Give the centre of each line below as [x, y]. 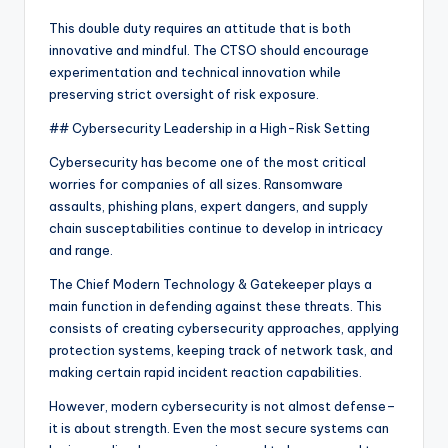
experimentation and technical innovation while [195, 72]
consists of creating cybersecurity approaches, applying [224, 328]
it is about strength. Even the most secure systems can [219, 428]
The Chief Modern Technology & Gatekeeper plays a [210, 284]
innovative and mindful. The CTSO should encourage [209, 50]
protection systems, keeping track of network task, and [221, 350]
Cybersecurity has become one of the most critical [207, 162]
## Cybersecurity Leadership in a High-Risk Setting [209, 128]
